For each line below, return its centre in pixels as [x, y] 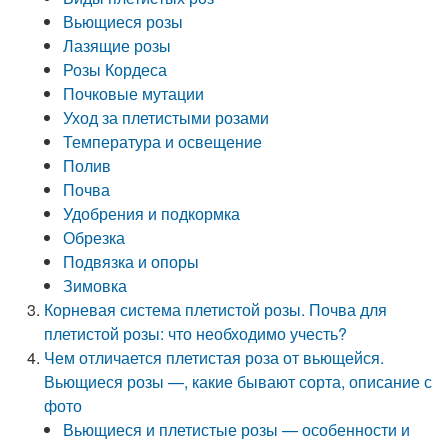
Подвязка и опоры [131, 261]
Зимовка [95, 285]
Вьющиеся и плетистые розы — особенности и [237, 429]
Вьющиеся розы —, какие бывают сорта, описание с [238, 381]
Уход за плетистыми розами [166, 117]
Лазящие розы [117, 45]
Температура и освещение [163, 141]
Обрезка [94, 237]
